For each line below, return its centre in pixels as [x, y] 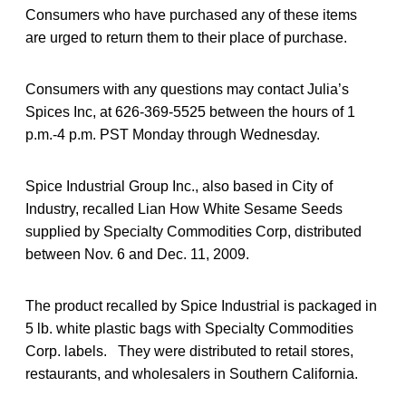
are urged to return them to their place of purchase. [186, 37]
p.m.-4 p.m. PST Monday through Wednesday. [173, 134]
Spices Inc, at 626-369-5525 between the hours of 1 [190, 111]
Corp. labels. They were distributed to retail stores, [189, 351]
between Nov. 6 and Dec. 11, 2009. [137, 254]
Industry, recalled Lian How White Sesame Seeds [184, 208]
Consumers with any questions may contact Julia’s [187, 89]
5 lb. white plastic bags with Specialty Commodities [189, 328]
